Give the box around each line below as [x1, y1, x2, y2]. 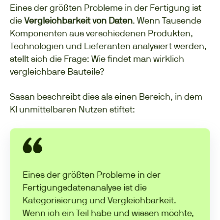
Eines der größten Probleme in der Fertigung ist [10, 2, 201, 13]
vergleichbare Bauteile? [10, 66, 104, 77]
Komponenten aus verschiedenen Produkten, [10, 27, 193, 38]
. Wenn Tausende [133, 15, 201, 26]
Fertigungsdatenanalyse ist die [23, 182, 147, 193]
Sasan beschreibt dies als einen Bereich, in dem [10, 91, 202, 102]
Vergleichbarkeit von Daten [24, 15, 133, 26]
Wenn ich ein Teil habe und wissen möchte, [23, 208, 194, 219]
